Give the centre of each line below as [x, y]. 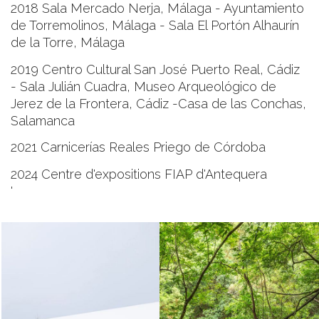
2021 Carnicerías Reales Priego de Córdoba [138, 147]
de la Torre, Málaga [68, 42]
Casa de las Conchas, [242, 103]
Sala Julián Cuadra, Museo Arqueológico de [148, 86]
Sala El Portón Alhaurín [234, 25]
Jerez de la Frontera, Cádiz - [94, 103]
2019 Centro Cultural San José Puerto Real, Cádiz [155, 69]
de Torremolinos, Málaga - [90, 25]
